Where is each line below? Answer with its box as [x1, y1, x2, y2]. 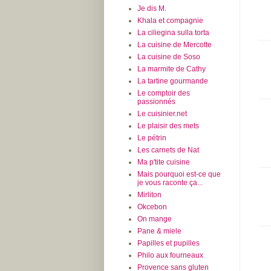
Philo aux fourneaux [137, 251, 203, 260]
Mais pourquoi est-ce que [137, 170, 221, 179]
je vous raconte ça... [137, 178, 203, 188]
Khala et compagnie [137, 16, 203, 25]
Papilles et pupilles [137, 239, 200, 248]
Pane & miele [137, 227, 181, 236]
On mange [137, 215, 172, 224]
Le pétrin [137, 134, 166, 143]
